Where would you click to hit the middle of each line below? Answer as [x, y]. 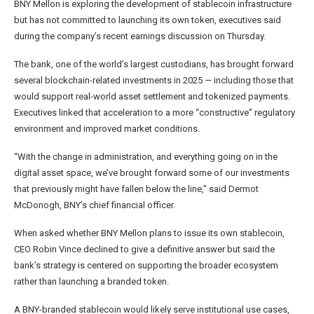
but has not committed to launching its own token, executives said [148, 20]
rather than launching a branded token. [91, 282]
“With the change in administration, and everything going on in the [146, 157]
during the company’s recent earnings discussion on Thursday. [140, 36]
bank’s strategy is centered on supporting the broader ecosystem [146, 266]
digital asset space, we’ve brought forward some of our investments [152, 173]
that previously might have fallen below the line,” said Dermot [136, 189]
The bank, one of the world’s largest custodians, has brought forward [154, 64]
